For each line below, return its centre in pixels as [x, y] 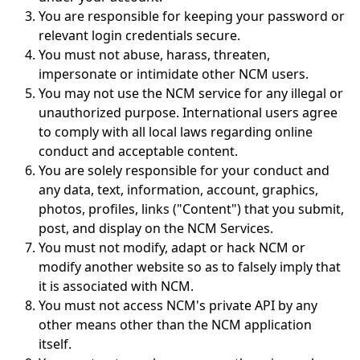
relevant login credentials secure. [139, 35]
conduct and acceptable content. [138, 151]
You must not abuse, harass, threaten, [154, 55]
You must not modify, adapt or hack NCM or [172, 247]
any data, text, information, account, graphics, [178, 190]
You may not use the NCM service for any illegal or [191, 93]
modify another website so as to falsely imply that [190, 267]
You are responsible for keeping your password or [192, 16]
